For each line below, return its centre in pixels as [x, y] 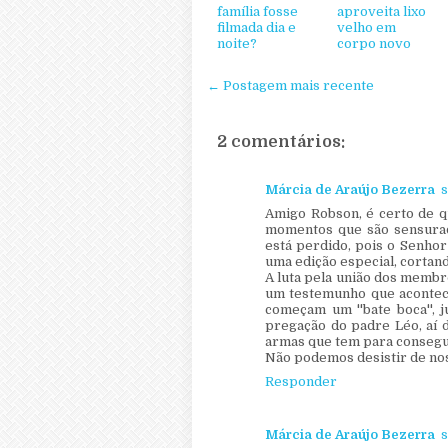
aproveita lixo [381, 11]
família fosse [257, 11]
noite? [237, 43]
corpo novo [374, 43]
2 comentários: [281, 141]
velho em [366, 27]
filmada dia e [256, 27]
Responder [301, 381]
